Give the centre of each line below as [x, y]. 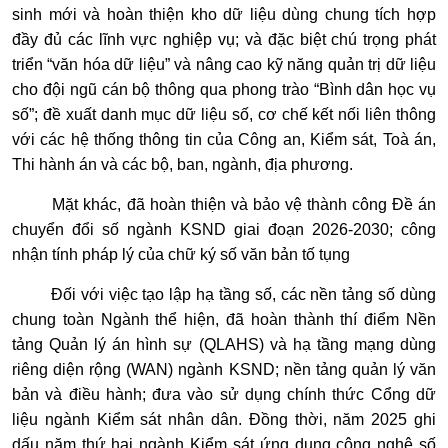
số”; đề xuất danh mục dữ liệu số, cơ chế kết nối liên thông [224, 115]
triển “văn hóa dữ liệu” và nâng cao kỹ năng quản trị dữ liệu [224, 65]
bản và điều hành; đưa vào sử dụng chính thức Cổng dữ [224, 395]
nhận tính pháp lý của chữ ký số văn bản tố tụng [181, 255]
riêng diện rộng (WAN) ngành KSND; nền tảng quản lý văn [224, 370]
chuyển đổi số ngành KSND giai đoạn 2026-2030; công [224, 230]
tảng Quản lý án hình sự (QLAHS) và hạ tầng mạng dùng [224, 345]
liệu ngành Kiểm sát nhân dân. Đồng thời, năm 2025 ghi [224, 420]
